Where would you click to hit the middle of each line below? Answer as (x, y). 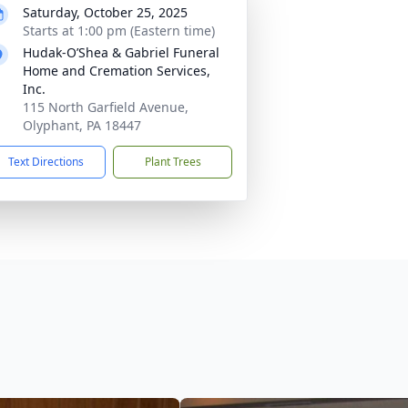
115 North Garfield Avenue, (106, 107)
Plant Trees (173, 162)
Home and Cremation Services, (117, 71)
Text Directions (46, 162)
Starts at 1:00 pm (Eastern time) (119, 31)
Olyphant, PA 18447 (82, 125)
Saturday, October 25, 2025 (105, 12)
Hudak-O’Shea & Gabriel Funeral (121, 52)
